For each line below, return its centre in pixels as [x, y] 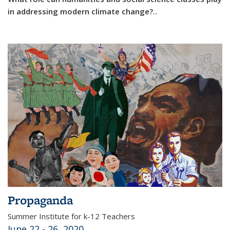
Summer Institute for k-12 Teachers [71, 216]
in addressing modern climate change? [80, 11]
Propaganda [40, 200]
